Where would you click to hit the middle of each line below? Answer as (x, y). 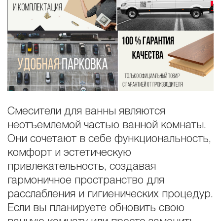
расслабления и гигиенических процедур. (110, 194)
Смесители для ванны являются (86, 111)
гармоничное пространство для (86, 180)
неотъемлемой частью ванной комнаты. (107, 125)
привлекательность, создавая (82, 166)
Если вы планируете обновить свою (96, 208)
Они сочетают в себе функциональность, (109, 139)
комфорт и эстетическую (69, 153)
